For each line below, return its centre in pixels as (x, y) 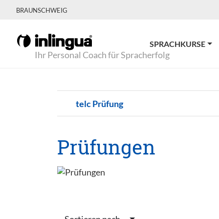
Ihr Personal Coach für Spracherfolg (102, 55)
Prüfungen (106, 147)
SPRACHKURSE (178, 44)
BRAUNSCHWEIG (42, 10)
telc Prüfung (99, 103)
